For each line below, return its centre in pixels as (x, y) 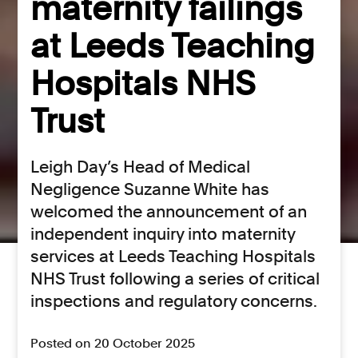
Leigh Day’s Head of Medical (141, 166)
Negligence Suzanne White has (150, 189)
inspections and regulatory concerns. (174, 300)
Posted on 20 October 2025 (113, 343)
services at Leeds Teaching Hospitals (173, 256)
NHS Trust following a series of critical (175, 278)
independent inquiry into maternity (163, 233)
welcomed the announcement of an (169, 211)
